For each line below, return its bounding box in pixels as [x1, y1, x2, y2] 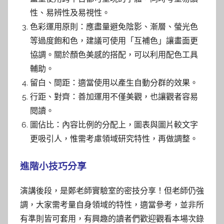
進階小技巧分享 [20, 160, 86, 171]
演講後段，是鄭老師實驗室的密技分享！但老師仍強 [20, 186, 204, 195]
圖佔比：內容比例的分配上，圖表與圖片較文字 [30, 120, 198, 129]
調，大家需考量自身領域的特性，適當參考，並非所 [20, 200, 204, 209]
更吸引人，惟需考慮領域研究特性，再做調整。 [30, 134, 198, 143]
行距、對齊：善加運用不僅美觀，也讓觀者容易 [30, 92, 198, 101]
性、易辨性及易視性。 [30, 8, 110, 17]
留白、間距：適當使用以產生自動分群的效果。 [30, 78, 198, 87]
